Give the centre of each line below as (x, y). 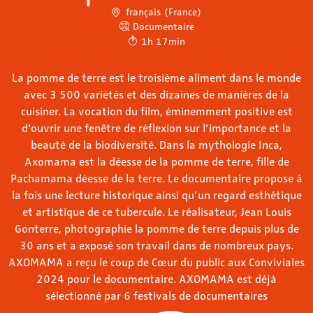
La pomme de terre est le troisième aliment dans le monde (156, 77)
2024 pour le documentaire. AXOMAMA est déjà (156, 278)
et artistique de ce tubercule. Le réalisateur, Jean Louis (156, 211)
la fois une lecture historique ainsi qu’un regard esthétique (156, 194)
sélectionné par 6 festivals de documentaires (156, 295)
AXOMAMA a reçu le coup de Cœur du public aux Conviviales (156, 261)
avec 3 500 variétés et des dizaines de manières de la (156, 94)
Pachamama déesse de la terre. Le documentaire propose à (156, 177)
